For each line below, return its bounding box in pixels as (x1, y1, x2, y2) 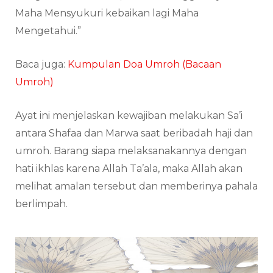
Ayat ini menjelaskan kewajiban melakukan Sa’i (15, 109, 243, 121)
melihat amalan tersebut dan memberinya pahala (15, 180, 258, 192)
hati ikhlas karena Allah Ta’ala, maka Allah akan (15, 162, 243, 174)
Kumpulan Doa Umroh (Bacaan (68, 58, 221, 70)
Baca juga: (15, 58, 68, 70)
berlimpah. (15, 197, 70, 210)
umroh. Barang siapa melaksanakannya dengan (15, 144, 247, 157)
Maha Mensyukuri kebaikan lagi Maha (15, 7, 199, 19)
